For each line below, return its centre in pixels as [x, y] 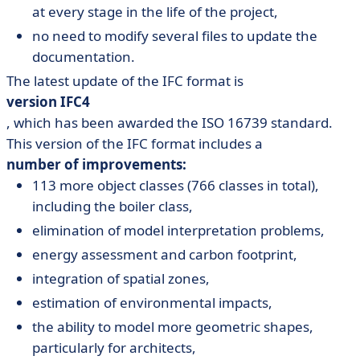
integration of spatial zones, [121, 278]
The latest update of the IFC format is [125, 81]
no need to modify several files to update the [175, 36]
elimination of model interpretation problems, [178, 230]
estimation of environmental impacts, [152, 303]
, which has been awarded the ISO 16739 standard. [170, 123]
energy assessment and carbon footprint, [165, 254]
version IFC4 [48, 102]
